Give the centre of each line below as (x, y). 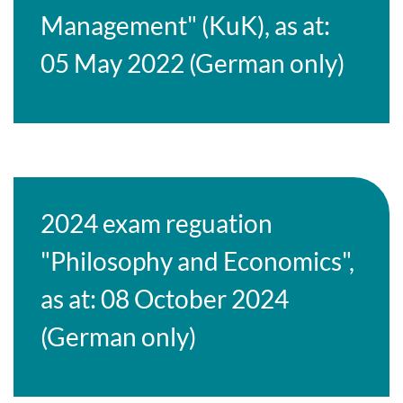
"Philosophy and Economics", (198, 261)
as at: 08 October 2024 (165, 299)
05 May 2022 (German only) (193, 63)
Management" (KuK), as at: (186, 25)
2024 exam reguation (157, 223)
